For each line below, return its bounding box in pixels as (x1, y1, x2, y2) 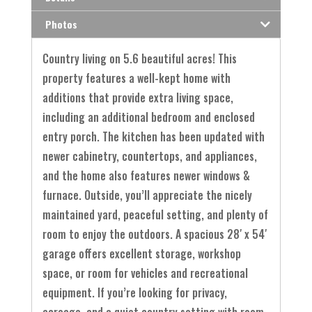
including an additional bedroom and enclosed (42, 109, 255, 126)
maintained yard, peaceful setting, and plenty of (42, 206, 268, 224)
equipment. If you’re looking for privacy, (42, 284, 227, 302)
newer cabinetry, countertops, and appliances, (42, 148, 257, 165)
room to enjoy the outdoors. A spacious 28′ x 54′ (42, 226, 267, 243)
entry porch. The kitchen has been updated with (42, 128, 265, 146)
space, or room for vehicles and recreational (42, 265, 248, 282)
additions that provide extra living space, (42, 89, 233, 107)
